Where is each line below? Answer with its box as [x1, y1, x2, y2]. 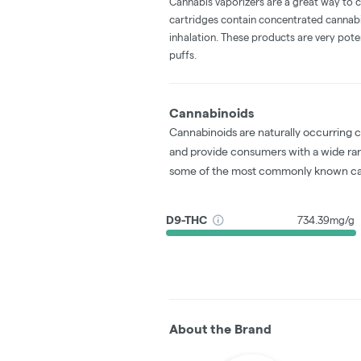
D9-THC [166, 214, 208, 227]
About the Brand [169, 322, 272, 336]
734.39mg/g [297, 214, 355, 226]
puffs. [169, 48, 197, 60]
